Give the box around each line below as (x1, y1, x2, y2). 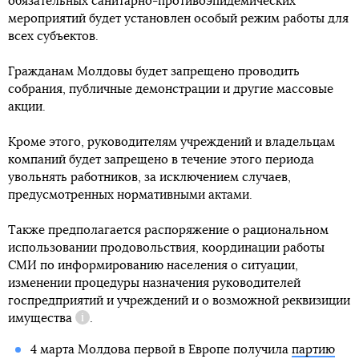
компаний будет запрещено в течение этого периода (8, 153, 314, 166)
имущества (8, 312, 72, 325)
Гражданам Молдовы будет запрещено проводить (8, 65, 300, 78)
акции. (8, 100, 46, 113)
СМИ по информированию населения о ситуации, (8, 259, 298, 272)
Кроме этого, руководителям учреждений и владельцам (8, 135, 335, 148)
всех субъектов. (8, 30, 99, 42)
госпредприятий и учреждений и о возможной (8, 294, 282, 307)
